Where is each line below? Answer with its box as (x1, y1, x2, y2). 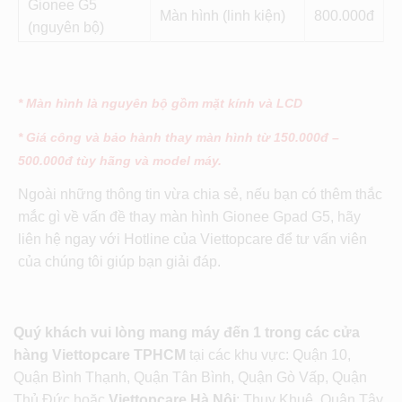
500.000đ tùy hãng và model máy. (18, 153, 222, 169)
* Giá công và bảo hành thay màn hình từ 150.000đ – (18, 130, 339, 145)
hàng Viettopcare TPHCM (13, 347, 186, 363)
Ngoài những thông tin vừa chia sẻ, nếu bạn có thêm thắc (18, 187, 382, 203)
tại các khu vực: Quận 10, (186, 347, 351, 363)
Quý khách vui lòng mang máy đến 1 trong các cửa (13, 325, 360, 341)
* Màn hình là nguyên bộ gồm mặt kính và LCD (18, 96, 302, 111)
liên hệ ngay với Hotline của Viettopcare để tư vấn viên (18, 232, 367, 248)
